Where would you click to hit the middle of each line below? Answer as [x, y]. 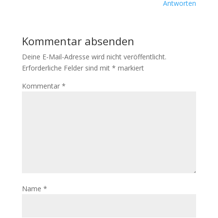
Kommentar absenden [78, 41]
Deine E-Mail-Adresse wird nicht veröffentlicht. [94, 57]
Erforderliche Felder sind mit [67, 68]
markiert [130, 68]
